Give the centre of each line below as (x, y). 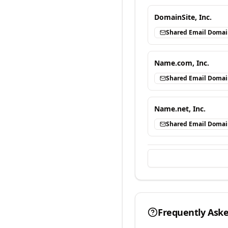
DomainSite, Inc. (183, 17)
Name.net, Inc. (180, 109)
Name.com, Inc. (182, 63)
